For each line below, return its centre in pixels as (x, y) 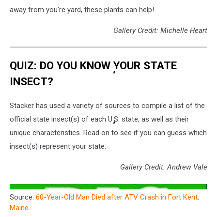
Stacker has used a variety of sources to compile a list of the (107, 105)
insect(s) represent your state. (59, 146)
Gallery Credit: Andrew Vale (164, 167)
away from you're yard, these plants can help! (82, 10)
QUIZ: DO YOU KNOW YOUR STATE (93, 66)
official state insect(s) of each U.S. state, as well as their (99, 119)
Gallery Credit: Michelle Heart (160, 31)
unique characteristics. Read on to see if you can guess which (108, 132)
